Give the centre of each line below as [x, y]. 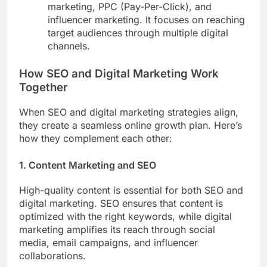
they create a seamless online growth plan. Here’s [131, 125]
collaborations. [52, 256]
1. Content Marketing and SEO [88, 165]
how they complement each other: [96, 138]
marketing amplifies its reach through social [117, 230]
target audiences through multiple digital [138, 33]
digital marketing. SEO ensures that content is [121, 204]
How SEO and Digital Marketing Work [119, 74]
